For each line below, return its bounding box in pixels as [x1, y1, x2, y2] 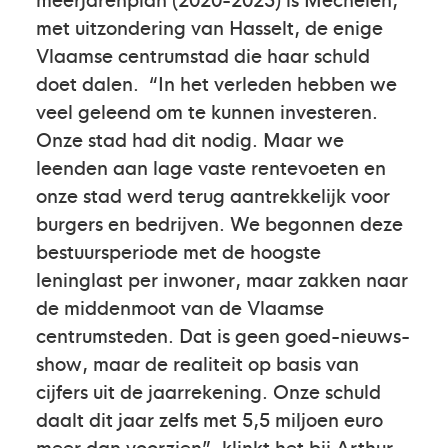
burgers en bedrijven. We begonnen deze [36, 209, 403, 236]
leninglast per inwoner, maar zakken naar [36, 265, 408, 292]
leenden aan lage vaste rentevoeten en [36, 153, 386, 180]
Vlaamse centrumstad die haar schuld [36, 41, 370, 68]
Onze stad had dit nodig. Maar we [36, 125, 344, 152]
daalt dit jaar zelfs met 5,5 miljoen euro [36, 405, 383, 432]
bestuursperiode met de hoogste [36, 237, 321, 264]
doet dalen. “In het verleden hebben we [36, 69, 397, 96]
